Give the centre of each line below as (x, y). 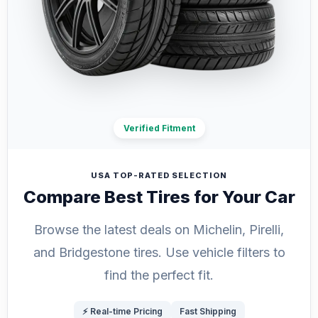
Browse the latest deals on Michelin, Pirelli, (159, 230)
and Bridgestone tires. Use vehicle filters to (159, 252)
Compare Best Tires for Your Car (159, 197)
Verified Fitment (159, 128)
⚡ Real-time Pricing (122, 311)
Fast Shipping (208, 311)
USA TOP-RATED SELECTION (159, 175)
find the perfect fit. (159, 275)
